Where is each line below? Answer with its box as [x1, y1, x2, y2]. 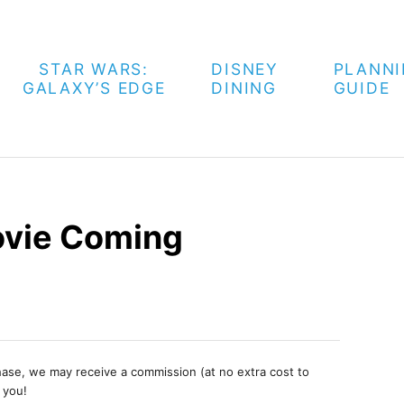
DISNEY [211, 60, 279, 78]
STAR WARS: [39, 60, 149, 78]
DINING [211, 78, 277, 97]
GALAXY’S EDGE [22, 78, 166, 97]
